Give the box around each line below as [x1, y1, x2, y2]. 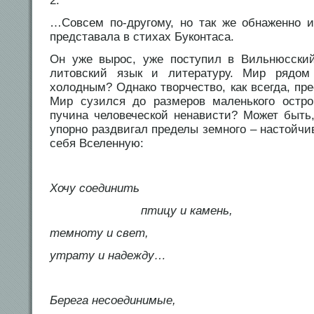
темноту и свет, [50, 226, 149, 240]
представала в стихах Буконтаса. [50, 30, 234, 44]
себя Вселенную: [50, 137, 144, 151]
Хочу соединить [50, 182, 139, 196]
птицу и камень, [50, 204, 233, 218]
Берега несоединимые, [50, 294, 176, 308]
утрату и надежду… [50, 249, 166, 263]
